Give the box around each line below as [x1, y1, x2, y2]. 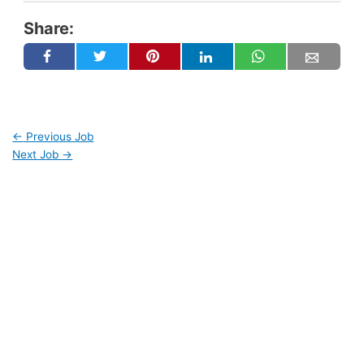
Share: [24, 18, 75, 38]
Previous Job [23, 129, 94, 143]
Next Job [12, 147, 63, 161]
